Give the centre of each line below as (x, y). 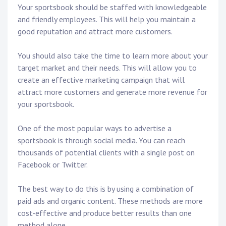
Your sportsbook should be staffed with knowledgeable (112, 7)
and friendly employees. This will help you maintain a (107, 19)
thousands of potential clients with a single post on (106, 153)
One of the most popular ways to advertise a (95, 128)
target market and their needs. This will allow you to (107, 68)
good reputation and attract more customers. (95, 32)
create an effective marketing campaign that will (101, 80)
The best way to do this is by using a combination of (106, 189)
